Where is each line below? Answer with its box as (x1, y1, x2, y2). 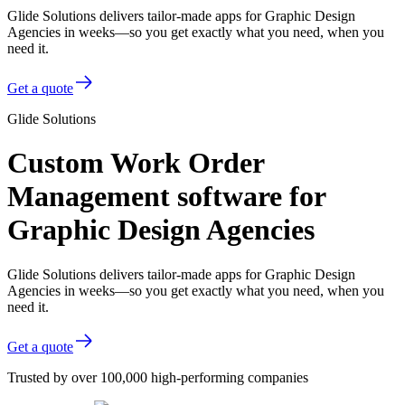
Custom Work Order (7, 146, 264, 180)
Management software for (7, 180, 325, 213)
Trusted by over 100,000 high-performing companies (7, 369, 308, 385)
